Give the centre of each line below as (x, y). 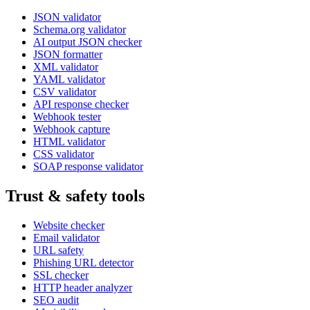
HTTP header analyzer (83, 287)
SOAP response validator (88, 166)
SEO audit (56, 300)
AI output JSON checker (88, 42)
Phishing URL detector (83, 262)
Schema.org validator (80, 29)
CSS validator (64, 154)
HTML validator (69, 141)
